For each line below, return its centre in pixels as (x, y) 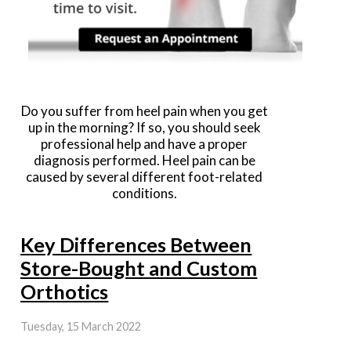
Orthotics (65, 291)
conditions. (144, 193)
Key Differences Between (136, 244)
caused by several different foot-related (145, 176)
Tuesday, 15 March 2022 (81, 326)
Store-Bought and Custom (139, 268)
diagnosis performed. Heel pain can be (144, 160)
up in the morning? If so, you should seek (144, 127)
